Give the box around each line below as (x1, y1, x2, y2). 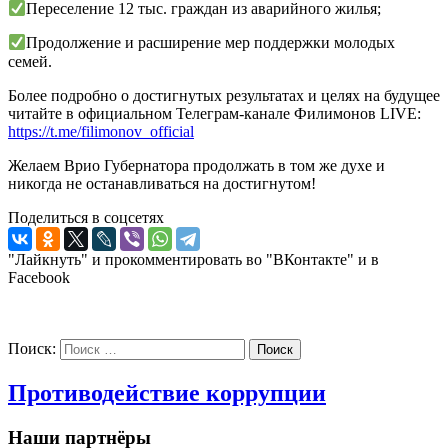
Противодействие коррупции (8, 379, 326, 406)
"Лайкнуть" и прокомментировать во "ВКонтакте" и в (8, 250, 379, 268)
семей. (8, 52, 52, 70)
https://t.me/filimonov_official (8, 122, 194, 140)
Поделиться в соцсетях (8, 208, 164, 226)
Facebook (8, 268, 70, 286)
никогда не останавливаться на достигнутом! (8, 174, 316, 192)
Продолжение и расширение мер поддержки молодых (26, 34, 396, 52)
